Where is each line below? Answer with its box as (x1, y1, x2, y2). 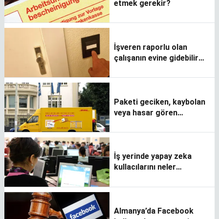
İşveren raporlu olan (114, 42, 187, 52)
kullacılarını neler (114, 162, 176, 172)
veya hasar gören (114, 108, 177, 117)
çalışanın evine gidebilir (114, 53, 198, 63)
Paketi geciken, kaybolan (114, 97, 205, 107)
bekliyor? (114, 173, 148, 183)
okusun (114, 129, 141, 139)
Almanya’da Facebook (114, 206, 194, 216)
